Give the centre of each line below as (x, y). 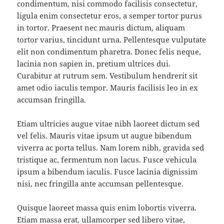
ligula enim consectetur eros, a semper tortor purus (110, 15)
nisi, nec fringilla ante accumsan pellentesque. (100, 183)
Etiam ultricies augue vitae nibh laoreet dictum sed (108, 123)
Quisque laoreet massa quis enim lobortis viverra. (107, 207)
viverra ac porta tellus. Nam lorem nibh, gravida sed (111, 147)
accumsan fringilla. (52, 99)
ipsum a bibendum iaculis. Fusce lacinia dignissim (107, 171)
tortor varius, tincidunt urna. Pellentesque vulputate (112, 39)
